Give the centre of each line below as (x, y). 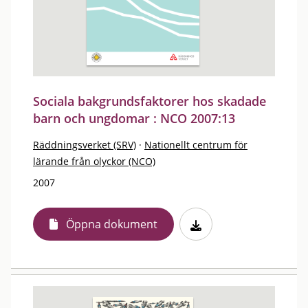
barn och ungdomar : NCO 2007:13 (134, 118)
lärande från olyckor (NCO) (94, 161)
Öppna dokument (112, 224)
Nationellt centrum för (196, 145)
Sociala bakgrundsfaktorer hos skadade (150, 101)
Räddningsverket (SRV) (85, 145)
